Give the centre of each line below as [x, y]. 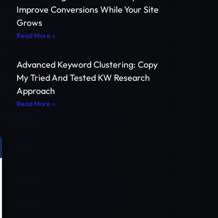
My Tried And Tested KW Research [83, 77]
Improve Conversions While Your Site [88, 9]
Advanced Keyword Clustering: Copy [87, 64]
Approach [36, 91]
